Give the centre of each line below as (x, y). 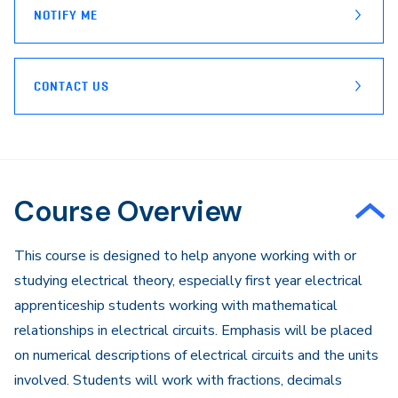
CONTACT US (72, 86)
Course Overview (128, 211)
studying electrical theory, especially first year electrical (188, 281)
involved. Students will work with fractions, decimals (178, 380)
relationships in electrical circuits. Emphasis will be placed (193, 330)
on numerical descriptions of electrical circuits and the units (196, 355)
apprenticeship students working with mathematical (176, 306)
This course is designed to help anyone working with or (185, 256)
